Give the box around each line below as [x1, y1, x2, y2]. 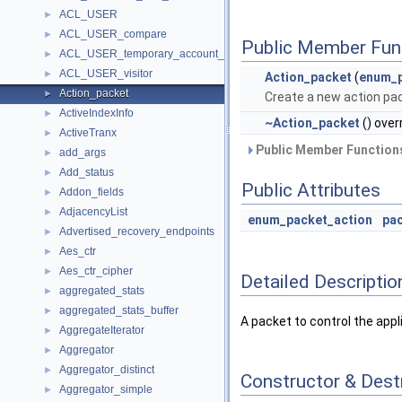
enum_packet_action [248, 213, 372, 227]
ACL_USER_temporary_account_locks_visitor [59, 48, 284, 60]
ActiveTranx [59, 127, 117, 139]
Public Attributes [241, 179, 380, 201]
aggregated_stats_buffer [59, 304, 179, 317]
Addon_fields [59, 186, 124, 198]
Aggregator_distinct [59, 363, 154, 376]
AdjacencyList [59, 205, 127, 218]
